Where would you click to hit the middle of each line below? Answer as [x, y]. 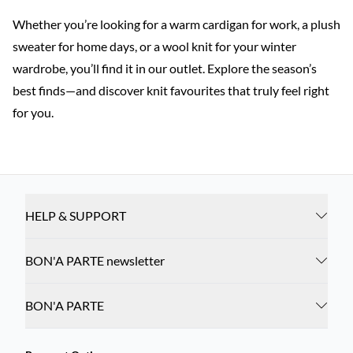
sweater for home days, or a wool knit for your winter [154, 46]
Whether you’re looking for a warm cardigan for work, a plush [176, 24]
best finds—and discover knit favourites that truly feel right [171, 90]
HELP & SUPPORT [76, 216]
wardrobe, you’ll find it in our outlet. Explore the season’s [165, 68]
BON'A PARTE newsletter [95, 260]
